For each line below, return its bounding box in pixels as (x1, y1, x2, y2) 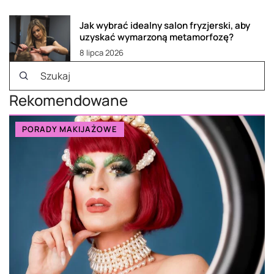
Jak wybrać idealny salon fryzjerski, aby (80, 18, 250, 32)
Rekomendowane (9, 89, 128, 110)
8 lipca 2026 (80, 46, 124, 58)
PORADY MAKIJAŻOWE (22, 123, 117, 135)
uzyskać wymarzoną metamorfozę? (80, 30, 234, 43)
